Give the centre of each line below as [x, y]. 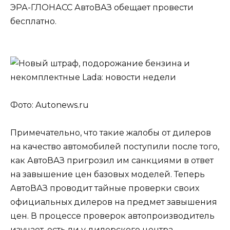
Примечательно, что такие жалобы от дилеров [111, 132]
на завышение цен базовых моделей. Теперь [108, 174]
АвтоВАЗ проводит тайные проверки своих [105, 188]
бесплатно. [33, 22]
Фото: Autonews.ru [50, 105]
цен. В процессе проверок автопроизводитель [112, 216]
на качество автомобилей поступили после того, [115, 146]
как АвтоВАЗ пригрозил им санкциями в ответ [112, 160]
